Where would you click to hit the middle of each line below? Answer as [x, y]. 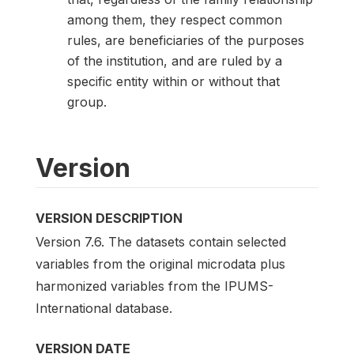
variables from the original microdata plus [160, 264]
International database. [104, 308]
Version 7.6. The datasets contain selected [161, 241]
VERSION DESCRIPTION [109, 218]
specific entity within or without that [173, 81]
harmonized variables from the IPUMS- [154, 286]
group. [87, 102]
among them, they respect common [175, 19]
